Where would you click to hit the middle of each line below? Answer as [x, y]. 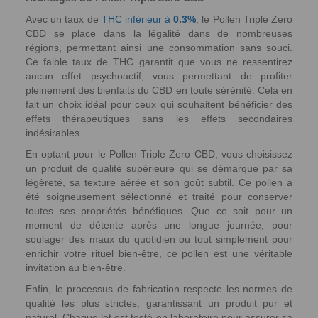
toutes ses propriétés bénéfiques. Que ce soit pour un [159, 211]
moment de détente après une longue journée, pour [159, 225]
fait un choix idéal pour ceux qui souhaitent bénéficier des [159, 105]
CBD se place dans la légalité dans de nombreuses [159, 34]
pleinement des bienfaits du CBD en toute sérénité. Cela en [159, 91]
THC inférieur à [137, 20]
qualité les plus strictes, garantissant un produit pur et [159, 303]
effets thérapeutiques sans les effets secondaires [159, 119]
